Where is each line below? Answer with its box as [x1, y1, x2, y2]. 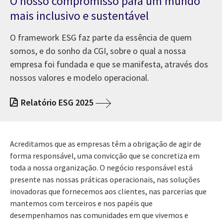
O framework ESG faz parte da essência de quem [10, 31, 192, 43]
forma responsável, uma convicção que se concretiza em [10, 150, 200, 161]
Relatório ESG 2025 [21, 96, 93, 108]
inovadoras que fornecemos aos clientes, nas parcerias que [10, 186, 207, 196]
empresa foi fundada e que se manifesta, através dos [10, 58, 208, 70]
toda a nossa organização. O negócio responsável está [10, 162, 193, 172]
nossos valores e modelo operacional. [10, 71, 149, 83]
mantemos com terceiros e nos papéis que [10, 198, 153, 208]
